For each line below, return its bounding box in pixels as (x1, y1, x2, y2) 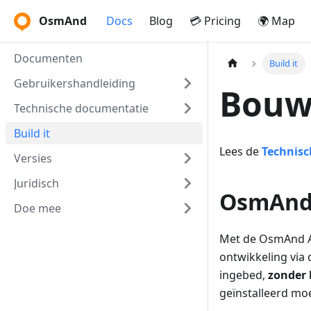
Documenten (14, 51, 83, 66)
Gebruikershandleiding (14, 76, 135, 91)
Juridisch (14, 176, 59, 191)
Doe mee (14, 201, 61, 216)
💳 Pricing (190, 13, 241, 28)
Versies (14, 151, 52, 166)
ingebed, (219, 267, 268, 283)
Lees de (219, 144, 262, 160)
